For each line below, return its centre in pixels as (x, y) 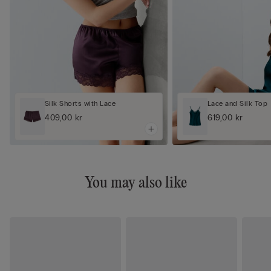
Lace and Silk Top (238, 103)
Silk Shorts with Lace (80, 103)
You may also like (135, 184)
